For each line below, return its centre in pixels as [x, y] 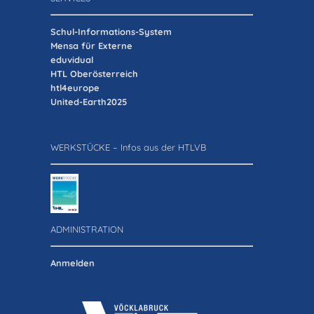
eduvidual [72, 59]
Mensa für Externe [91, 45]
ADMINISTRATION [87, 230]
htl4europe [75, 87]
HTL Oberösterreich [94, 73]
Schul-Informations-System [111, 31]
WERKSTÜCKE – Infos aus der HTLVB [128, 148]
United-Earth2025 [89, 101]
